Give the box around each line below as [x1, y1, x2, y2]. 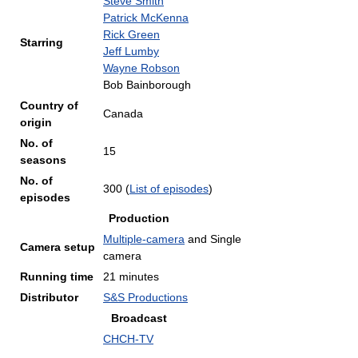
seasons [20, 153, 66, 166]
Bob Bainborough [103, 78, 191, 91]
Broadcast [111, 312, 167, 324]
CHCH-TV [103, 332, 153, 345]
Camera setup [20, 241, 95, 253]
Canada [103, 107, 143, 120]
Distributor [20, 291, 78, 304]
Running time [20, 270, 93, 283]
